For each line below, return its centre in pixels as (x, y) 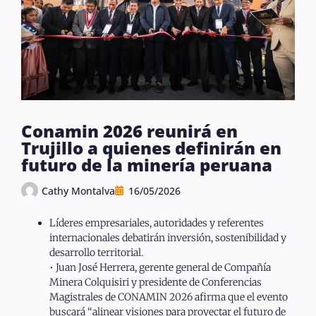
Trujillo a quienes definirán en (151, 148)
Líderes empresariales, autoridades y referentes (157, 223)
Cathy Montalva (78, 190)
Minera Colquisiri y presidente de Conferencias (156, 282)
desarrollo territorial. (96, 253)
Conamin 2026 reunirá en (129, 131)
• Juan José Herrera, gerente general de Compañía (160, 268)
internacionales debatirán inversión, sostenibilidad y (168, 238)
